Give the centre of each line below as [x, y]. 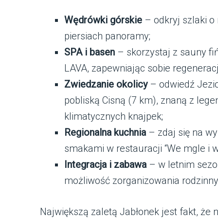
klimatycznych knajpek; [114, 116]
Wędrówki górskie [103, 20]
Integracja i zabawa [105, 164]
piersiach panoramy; [107, 36]
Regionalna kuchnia [105, 132]
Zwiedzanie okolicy [106, 84]
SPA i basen [90, 52]
